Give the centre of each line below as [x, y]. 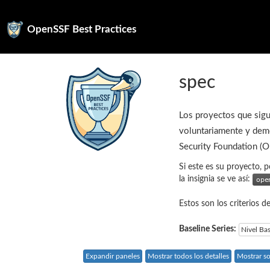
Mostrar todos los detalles [188, 256]
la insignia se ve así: [216, 179]
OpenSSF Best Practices [82, 29]
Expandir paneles [113, 256]
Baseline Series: [208, 229]
